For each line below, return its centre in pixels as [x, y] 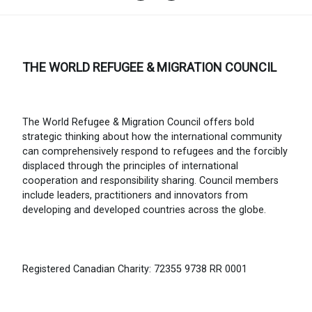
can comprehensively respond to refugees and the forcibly [155, 151]
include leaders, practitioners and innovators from [135, 195]
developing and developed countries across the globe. [144, 210]
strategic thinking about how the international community [152, 136]
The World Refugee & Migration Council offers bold [138, 122]
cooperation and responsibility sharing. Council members [150, 180]
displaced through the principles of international [130, 166]
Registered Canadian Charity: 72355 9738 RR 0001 [135, 270]
